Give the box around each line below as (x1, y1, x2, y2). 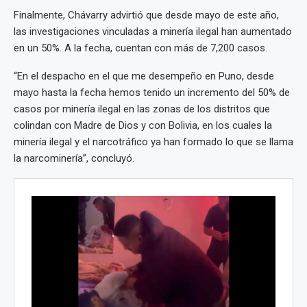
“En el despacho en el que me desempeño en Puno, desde (14, 70, 274, 83)
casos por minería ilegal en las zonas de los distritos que (14, 103, 270, 116)
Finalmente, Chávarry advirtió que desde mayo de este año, (14, 9, 279, 22)
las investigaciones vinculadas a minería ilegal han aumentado (14, 25, 292, 38)
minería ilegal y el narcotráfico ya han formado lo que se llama (14, 136, 293, 149)
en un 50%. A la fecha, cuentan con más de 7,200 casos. (14, 42, 267, 55)
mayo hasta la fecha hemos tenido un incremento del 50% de (14, 86, 290, 99)
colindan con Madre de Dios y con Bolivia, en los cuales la (14, 119, 272, 132)
